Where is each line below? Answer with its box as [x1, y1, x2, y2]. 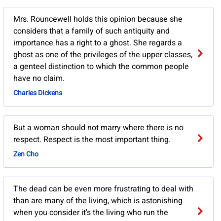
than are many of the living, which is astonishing [13, 195, 183, 207]
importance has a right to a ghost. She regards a [13, 37, 182, 49]
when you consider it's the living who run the [13, 207, 168, 219]
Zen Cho [13, 149, 38, 160]
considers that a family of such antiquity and [13, 25, 170, 37]
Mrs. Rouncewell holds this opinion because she [13, 13, 183, 26]
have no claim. [13, 73, 65, 85]
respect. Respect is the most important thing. [13, 134, 171, 146]
